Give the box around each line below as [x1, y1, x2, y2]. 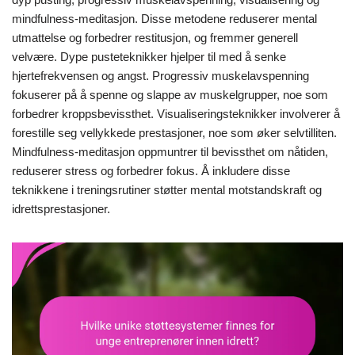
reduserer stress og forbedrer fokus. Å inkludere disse [12, 163, 290, 177]
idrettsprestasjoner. [12, 201, 110, 216]
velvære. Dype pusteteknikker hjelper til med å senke [12, 49, 286, 63]
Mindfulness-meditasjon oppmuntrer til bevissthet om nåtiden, [12, 144, 328, 158]
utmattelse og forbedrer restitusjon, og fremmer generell [12, 30, 298, 44]
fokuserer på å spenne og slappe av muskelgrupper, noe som [12, 87, 328, 101]
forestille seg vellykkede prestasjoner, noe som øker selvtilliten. [12, 125, 337, 139]
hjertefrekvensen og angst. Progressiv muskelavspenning [12, 68, 309, 82]
